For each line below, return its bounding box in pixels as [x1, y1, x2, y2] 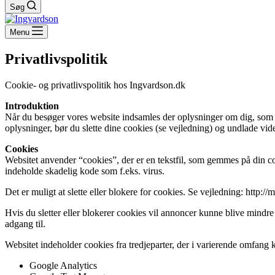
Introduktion [5, 100, 59, 111]
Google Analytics [29, 260, 97, 271]
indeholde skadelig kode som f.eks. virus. [5, 165, 165, 176]
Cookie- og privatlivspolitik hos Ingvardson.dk [5, 79, 185, 90]
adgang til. [5, 218, 45, 229]
